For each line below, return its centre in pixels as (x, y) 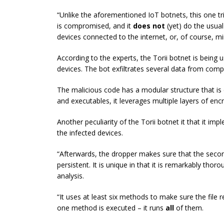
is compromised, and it (95, 25)
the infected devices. (90, 132)
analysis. (70, 175)
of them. (190, 207)
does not (149, 25)
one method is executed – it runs (111, 207)
